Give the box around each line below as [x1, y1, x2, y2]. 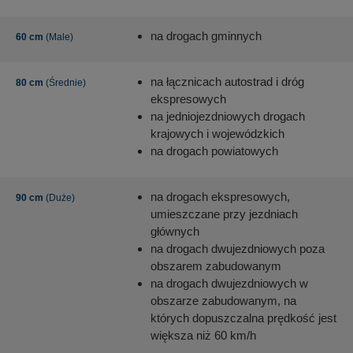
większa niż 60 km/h [150, 329, 256, 343]
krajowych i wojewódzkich [150, 127, 284, 141]
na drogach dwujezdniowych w [150, 277, 308, 291]
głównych [150, 225, 199, 239]
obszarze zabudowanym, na [150, 294, 296, 308]
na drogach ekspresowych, [150, 190, 290, 204]
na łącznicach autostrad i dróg [150, 75, 304, 89]
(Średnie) [43, 77, 86, 89]
